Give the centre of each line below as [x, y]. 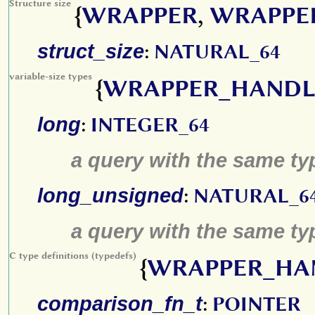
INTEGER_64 [150, 125]
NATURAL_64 [217, 52]
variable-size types [51, 76]
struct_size [91, 51]
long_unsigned [110, 195]
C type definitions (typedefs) [73, 255]
